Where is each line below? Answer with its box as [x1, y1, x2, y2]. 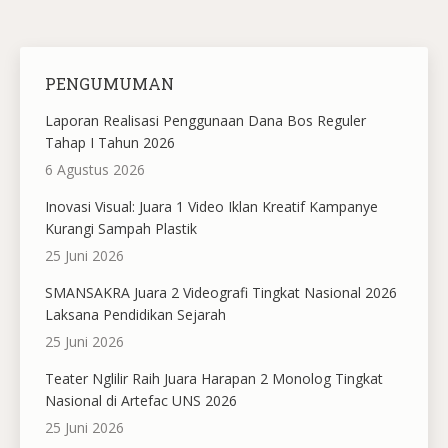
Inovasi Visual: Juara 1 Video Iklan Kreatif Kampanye [45, 197, 378, 216]
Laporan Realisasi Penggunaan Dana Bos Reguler [45, 111, 366, 130]
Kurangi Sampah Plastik [45, 219, 197, 238]
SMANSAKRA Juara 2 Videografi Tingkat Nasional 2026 [45, 283, 397, 302]
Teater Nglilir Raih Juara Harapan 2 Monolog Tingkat [45, 369, 383, 388]
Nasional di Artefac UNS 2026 [45, 391, 237, 410]
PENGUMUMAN [45, 73, 174, 94]
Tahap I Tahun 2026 [45, 133, 175, 152]
